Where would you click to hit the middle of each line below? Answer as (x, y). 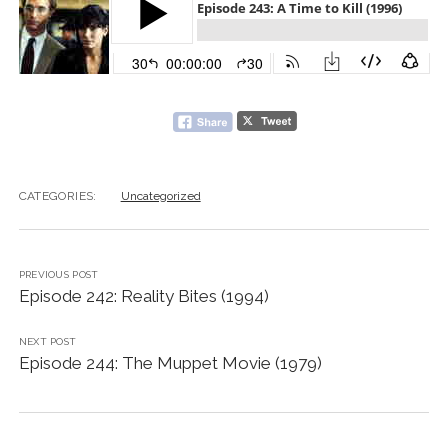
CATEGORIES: (57, 195)
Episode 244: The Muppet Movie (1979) (170, 362)
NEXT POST (47, 341)
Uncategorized (160, 195)
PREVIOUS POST (58, 274)
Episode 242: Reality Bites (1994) (143, 295)
